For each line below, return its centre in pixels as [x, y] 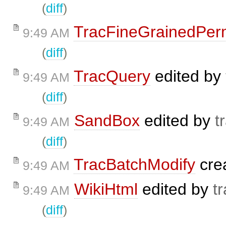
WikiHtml [106, 189]
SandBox [107, 120]
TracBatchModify [134, 165]
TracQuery [112, 76]
